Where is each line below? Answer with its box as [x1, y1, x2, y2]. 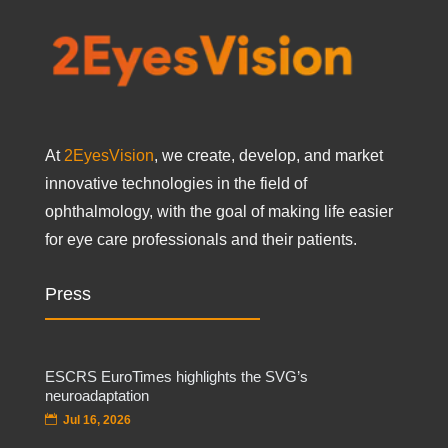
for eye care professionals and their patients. [44, 230, 357, 248]
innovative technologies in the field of [44, 174, 307, 192]
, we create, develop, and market [153, 146, 383, 164]
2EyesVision [63, 146, 154, 164]
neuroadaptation [44, 386, 149, 404]
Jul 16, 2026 [62, 412, 131, 427]
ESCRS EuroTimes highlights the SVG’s [44, 367, 308, 385]
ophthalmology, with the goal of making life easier [44, 202, 393, 220]
